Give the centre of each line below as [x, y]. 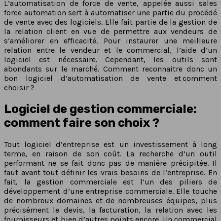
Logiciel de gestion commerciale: [100, 109]
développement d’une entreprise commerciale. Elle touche [110, 191]
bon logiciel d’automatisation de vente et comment [110, 78]
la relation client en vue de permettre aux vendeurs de [110, 31]
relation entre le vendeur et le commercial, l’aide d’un [110, 50]
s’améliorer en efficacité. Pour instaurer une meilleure [110, 40]
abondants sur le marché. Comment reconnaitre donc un [110, 69]
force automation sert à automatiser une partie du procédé [110, 12]
